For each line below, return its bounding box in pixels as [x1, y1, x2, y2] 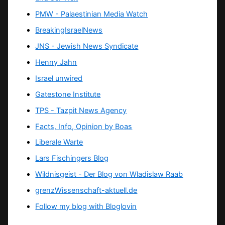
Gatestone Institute [35, 89, 101, 99]
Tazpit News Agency [56, 105, 127, 115]
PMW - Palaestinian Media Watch [35, 9, 148, 19]
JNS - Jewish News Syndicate [35, 41, 139, 51]
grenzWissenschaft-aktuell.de [35, 186, 138, 195]
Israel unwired [35, 73, 83, 83]
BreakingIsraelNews [35, 25, 103, 35]
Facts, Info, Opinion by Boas [35, 122, 133, 131]
